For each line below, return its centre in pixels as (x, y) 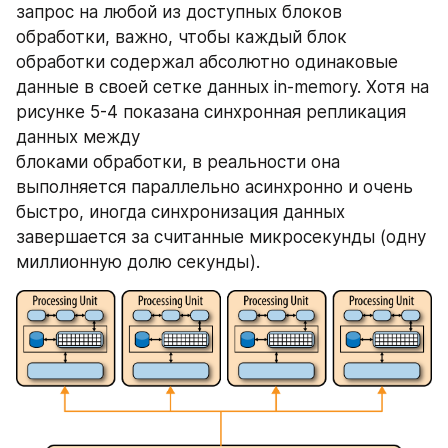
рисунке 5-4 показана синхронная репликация (211, 111)
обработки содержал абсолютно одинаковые (207, 61)
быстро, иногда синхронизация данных (180, 211)
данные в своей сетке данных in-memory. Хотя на (222, 86)
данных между (80, 136)
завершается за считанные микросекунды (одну (221, 236)
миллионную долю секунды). (138, 261)
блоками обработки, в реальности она (178, 161)
